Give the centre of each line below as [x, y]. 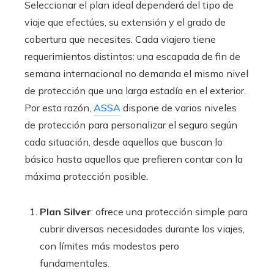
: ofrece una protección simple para [169, 212]
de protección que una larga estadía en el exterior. [135, 91]
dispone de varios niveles [179, 108]
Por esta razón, [59, 108]
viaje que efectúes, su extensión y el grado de [125, 22]
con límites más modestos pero [109, 246]
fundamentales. [75, 263]
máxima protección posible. [86, 176]
